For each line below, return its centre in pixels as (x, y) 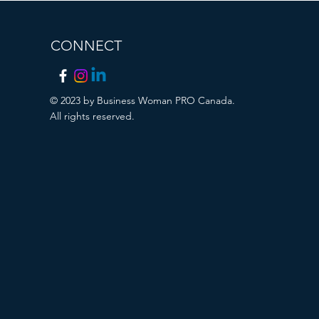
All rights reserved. (93, 116)
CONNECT (87, 46)
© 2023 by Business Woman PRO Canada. (143, 100)
